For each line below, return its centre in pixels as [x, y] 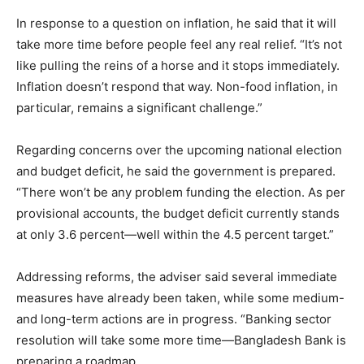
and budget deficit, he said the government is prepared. [176, 171]
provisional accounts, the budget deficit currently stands [178, 213]
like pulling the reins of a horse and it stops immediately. [178, 65]
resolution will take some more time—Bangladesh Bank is [181, 340]
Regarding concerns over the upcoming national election [179, 149]
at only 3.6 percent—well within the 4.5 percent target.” [175, 234]
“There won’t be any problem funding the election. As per [181, 192]
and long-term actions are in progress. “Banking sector [174, 318]
